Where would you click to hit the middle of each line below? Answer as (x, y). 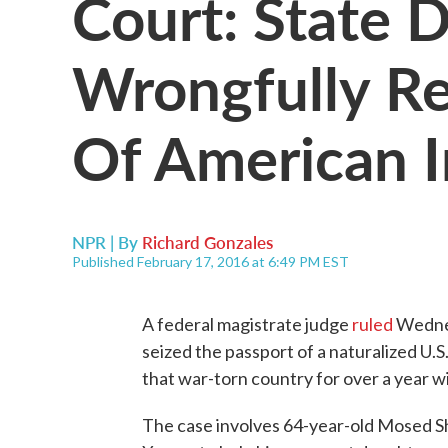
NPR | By (107, 242)
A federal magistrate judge (247, 324)
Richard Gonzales (207, 242)
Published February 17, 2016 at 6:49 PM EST (210, 261)
